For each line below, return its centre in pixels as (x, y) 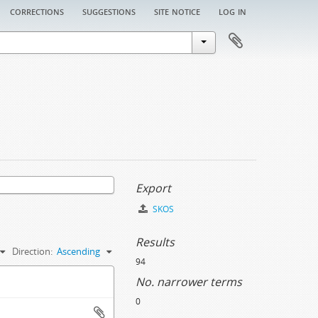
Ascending (78, 251)
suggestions (109, 11)
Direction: (32, 251)
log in (232, 11)
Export (153, 188)
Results (155, 242)
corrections (37, 11)
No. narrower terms (189, 282)
